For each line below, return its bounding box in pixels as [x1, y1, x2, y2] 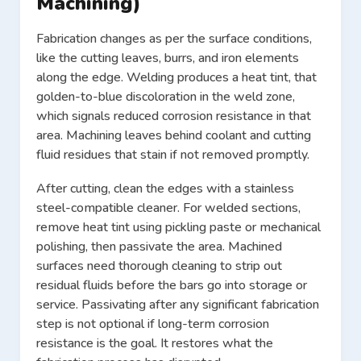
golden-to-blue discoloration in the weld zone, [36, 88, 295, 106]
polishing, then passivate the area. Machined [36, 238, 282, 256]
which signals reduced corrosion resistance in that [36, 107, 311, 126]
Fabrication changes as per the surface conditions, [36, 30, 312, 48]
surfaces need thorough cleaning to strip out [36, 257, 282, 276]
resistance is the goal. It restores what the [36, 334, 273, 353]
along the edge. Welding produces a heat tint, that [36, 68, 317, 87]
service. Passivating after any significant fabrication [36, 296, 319, 314]
